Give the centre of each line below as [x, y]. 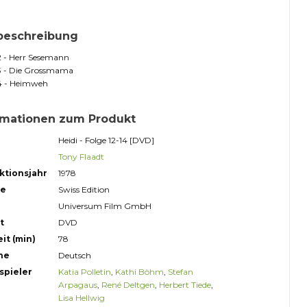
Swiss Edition [84, 189]
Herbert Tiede [185, 285]
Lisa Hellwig [81, 298]
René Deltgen [128, 285]
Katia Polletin [84, 272]
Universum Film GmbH [105, 206]
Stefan [180, 272]
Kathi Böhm [139, 272]
